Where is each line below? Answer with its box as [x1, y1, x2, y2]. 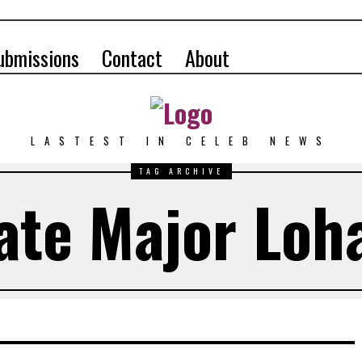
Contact [102, 42, 162, 74]
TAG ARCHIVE [138, 165, 224, 178]
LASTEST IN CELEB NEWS [31, 133, 331, 149]
